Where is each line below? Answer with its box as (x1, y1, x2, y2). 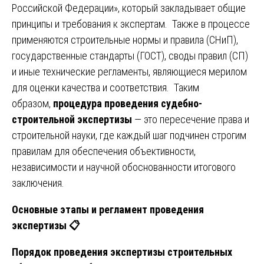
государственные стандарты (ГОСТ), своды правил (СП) (12, 49, 248, 62)
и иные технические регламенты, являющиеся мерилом (12, 65, 247, 78)
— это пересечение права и (132, 113, 249, 126)
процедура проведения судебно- (53, 97, 202, 110)
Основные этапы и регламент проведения (12, 203, 204, 216)
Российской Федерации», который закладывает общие (12, 1, 246, 14)
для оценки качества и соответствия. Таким (12, 81, 199, 94)
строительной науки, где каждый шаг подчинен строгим (12, 128, 246, 141)
